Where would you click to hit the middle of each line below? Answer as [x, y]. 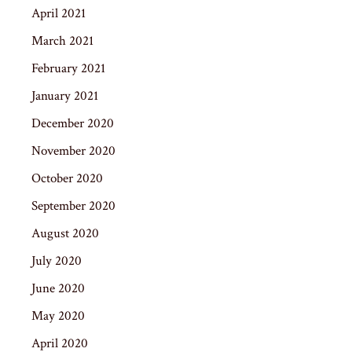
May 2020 [58, 315]
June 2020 [58, 288]
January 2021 [65, 95]
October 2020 [67, 178]
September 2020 [73, 205]
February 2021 [68, 68]
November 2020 [73, 150]
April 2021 [59, 13]
